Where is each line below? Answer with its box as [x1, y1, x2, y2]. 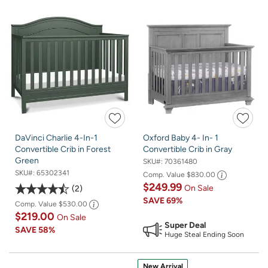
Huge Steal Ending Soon [165, 230, 244, 239]
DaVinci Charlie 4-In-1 [15, 132, 98, 143]
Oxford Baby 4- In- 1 [143, 132, 218, 143]
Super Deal [165, 220, 206, 230]
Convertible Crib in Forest [15, 144, 111, 154]
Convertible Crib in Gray [143, 144, 232, 154]
